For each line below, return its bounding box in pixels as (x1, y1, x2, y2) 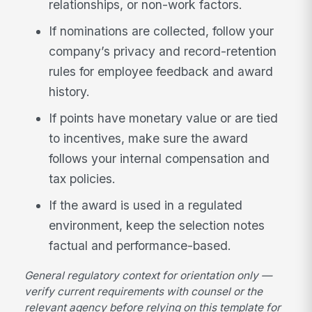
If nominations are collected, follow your (49, 24, 274, 39)
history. (49, 84, 91, 100)
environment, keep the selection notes (49, 217, 265, 233)
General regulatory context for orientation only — (24, 269, 272, 283)
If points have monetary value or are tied (49, 110, 279, 125)
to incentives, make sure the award (49, 130, 249, 146)
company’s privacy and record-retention (49, 44, 277, 59)
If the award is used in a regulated (49, 197, 243, 212)
